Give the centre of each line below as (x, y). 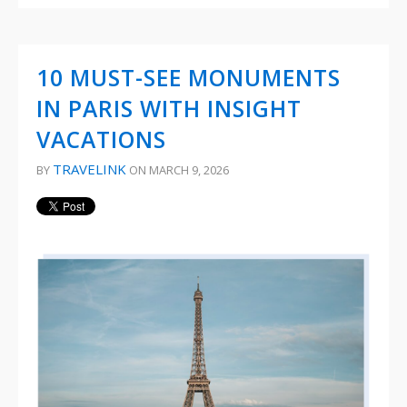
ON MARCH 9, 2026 (178, 170)
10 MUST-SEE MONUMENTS (189, 78)
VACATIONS (101, 140)
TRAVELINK (89, 169)
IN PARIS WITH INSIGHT (169, 109)
